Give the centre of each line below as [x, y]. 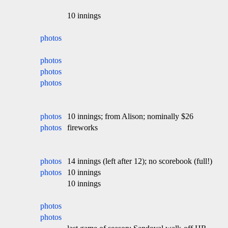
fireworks [82, 127]
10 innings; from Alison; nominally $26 [130, 116]
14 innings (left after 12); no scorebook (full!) [140, 161]
